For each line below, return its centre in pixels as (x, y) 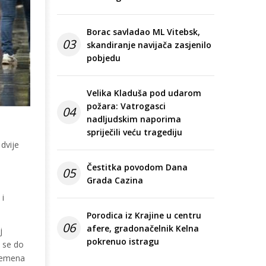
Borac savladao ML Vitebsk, (143, 32)
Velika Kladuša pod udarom (144, 93)
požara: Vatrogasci (126, 106)
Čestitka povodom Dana (137, 167)
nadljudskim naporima (134, 119)
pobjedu (104, 58)
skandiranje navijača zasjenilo (149, 45)
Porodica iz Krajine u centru (144, 216)
